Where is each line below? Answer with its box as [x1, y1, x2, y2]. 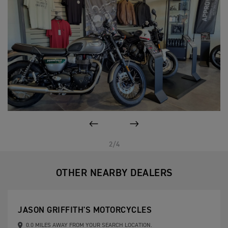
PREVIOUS [94, 126, 139, 137]
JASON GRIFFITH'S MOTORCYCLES [18, 206, 152, 215]
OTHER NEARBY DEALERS [55, 168, 173, 179]
